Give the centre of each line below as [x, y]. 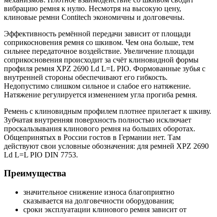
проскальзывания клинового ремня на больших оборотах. [100, 128]
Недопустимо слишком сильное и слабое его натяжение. [97, 86]
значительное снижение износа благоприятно [99, 192]
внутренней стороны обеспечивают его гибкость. [86, 77]
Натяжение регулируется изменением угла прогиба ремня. [101, 94]
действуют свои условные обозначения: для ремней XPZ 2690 [106, 146]
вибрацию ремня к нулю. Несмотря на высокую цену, [93, 8]
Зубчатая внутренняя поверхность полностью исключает [98, 120]
